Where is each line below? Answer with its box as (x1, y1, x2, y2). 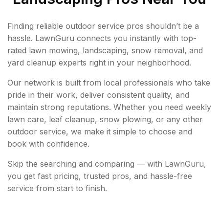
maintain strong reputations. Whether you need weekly (7, 102, 211, 112)
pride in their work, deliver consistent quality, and (7, 90, 189, 100)
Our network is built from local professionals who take (7, 78, 210, 88)
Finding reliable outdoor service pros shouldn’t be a (7, 21, 199, 31)
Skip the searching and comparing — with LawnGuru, (7, 159, 206, 169)
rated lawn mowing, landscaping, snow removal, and (7, 45, 203, 55)
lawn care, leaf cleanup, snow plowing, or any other (7, 114, 203, 124)
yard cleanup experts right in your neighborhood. (7, 58, 191, 67)
